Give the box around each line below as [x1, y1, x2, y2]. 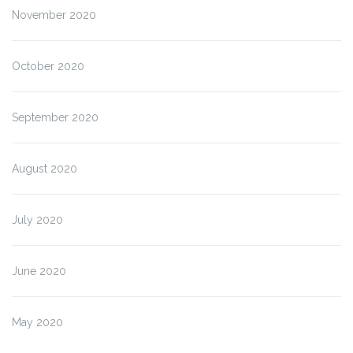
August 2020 [12, 162, 77, 176]
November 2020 [12, 9, 96, 22]
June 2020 [12, 265, 66, 278]
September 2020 [12, 111, 98, 124]
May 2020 [12, 316, 63, 329]
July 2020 [12, 214, 63, 227]
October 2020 [12, 60, 84, 73]
